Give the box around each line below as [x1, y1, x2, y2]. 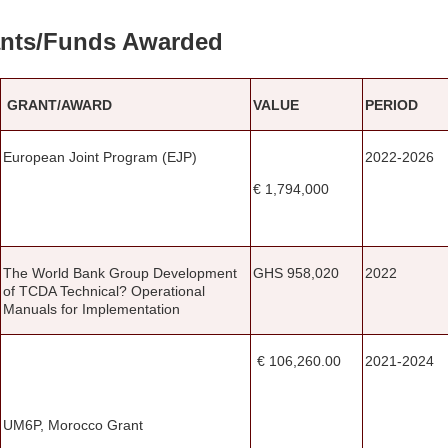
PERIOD [365, 96, 418, 113]
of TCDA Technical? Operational [3, 282, 205, 299]
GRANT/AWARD [3, 96, 112, 113]
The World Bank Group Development [3, 264, 237, 281]
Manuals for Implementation [3, 300, 180, 317]
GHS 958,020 [253, 264, 339, 281]
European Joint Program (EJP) [3, 148, 197, 165]
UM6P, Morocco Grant [3, 417, 143, 434]
